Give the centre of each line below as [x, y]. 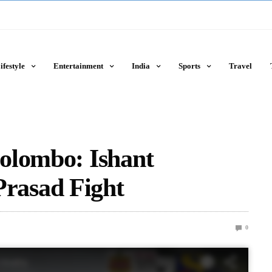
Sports [189, 66]
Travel [240, 66]
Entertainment [78, 66]
